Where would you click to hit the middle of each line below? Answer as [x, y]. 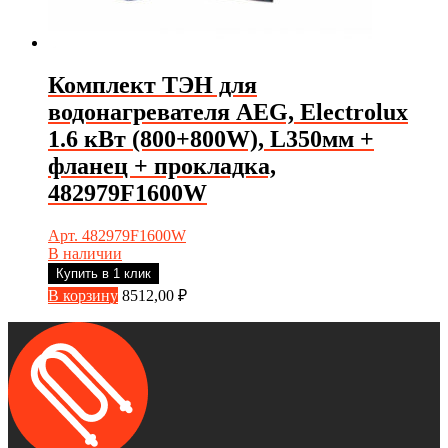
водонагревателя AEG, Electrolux [228, 111]
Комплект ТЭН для [152, 84]
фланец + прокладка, [162, 165]
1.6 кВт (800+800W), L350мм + [211, 138]
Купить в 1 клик [103, 273]
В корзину [83, 295]
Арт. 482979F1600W [117, 235]
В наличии [85, 253]
